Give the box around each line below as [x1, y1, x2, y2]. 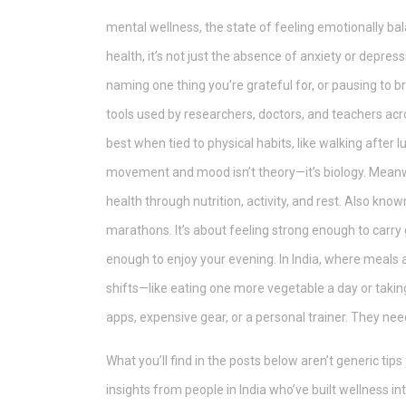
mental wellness [106, 20, 199, 34]
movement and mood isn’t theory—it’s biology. [106, 165, 366, 179]
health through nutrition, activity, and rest [106, 194, 339, 208]
